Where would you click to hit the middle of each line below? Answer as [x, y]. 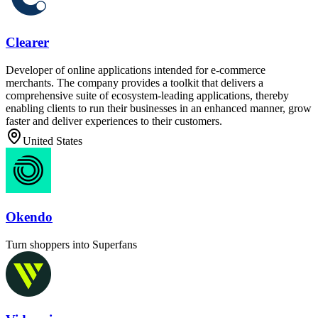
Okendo [29, 216]
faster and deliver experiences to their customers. [114, 121]
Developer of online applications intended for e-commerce [136, 70]
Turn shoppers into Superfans [71, 244]
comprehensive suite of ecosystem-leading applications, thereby [147, 96]
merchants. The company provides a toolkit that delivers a [135, 83]
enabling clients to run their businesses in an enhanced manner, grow [159, 109]
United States [53, 141]
